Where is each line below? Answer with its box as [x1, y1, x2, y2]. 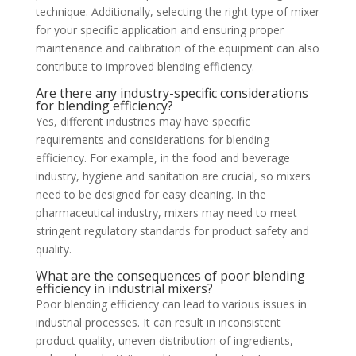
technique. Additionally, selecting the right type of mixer [35, 4, 319, 20]
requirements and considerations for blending [35, 132, 269, 148]
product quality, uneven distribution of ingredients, [35, 333, 293, 349]
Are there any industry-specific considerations [35, 84, 308, 103]
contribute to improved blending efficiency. [35, 59, 254, 75]
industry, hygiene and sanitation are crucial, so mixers [35, 168, 311, 184]
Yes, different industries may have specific [35, 114, 250, 130]
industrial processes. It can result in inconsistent [35, 315, 281, 331]
